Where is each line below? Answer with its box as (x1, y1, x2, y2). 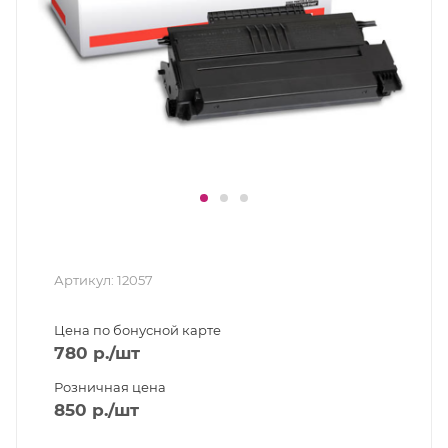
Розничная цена (53, 379, 166, 395)
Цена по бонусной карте (53, 322, 221, 338)
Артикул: (53, 272, 114, 288)
